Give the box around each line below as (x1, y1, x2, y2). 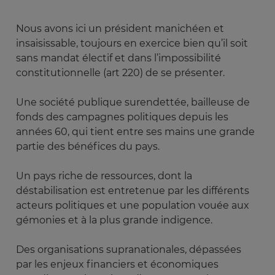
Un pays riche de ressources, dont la (16, 170, 192, 182)
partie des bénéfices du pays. (16, 141, 162, 153)
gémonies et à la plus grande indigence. (16, 214, 215, 227)
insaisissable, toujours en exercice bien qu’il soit (16, 37, 248, 50)
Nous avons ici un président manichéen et (16, 23, 224, 35)
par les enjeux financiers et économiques (16, 258, 219, 271)
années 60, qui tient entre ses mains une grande (16, 126, 255, 138)
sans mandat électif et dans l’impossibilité (16, 52, 221, 64)
